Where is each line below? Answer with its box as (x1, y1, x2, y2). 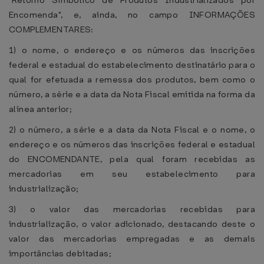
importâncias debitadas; (9, 247, 111, 259)
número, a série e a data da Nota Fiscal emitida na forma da (9, 88, 256, 100)
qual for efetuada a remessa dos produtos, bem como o (9, 74, 255, 85)
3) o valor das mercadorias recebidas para (9, 203, 255, 215)
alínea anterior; (9, 103, 72, 115)
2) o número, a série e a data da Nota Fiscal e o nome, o (9, 124, 255, 136)
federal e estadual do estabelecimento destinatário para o (9, 59, 255, 71)
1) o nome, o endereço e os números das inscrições (9, 44, 255, 56)
